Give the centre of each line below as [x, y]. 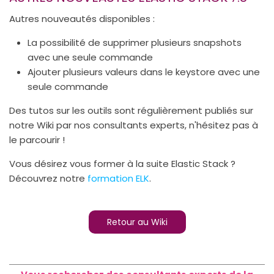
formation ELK [118, 178]
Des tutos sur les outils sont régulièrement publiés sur [131, 110]
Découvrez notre [48, 178]
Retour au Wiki [137, 222]
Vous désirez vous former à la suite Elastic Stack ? [122, 163]
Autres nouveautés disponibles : [82, 18]
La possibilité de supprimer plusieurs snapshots [135, 42]
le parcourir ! [37, 139]
